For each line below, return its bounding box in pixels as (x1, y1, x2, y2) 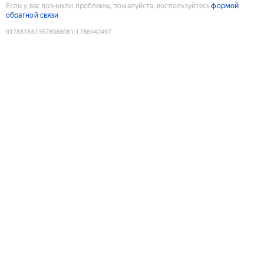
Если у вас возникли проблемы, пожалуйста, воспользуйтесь (6, 1, 210, 10)
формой (211, 1, 239, 10)
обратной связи (6, 11, 59, 19)
